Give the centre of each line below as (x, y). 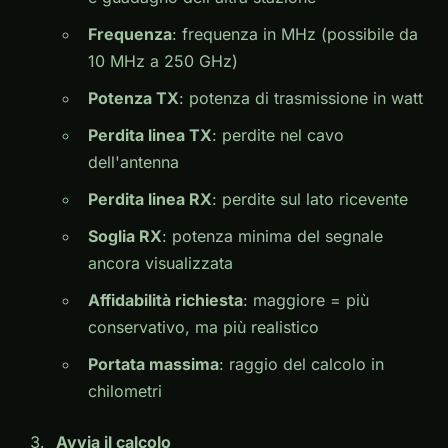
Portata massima (153, 364)
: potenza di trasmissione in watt (301, 98)
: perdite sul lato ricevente (310, 199)
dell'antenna (133, 162)
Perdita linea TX (150, 135)
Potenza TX (133, 98)
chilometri (125, 391)
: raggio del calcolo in (301, 364)
